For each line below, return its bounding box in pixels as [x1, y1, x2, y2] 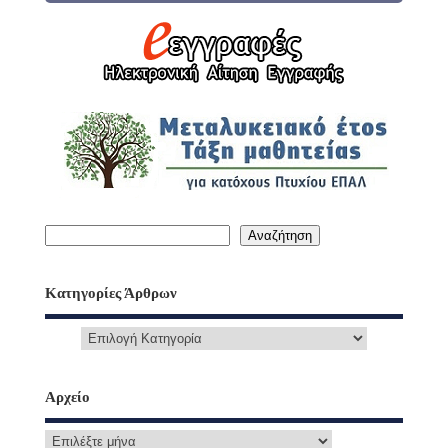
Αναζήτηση [247, 228, 312, 244]
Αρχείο [44, 388, 90, 405]
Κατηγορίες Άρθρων [44, 285, 177, 302]
